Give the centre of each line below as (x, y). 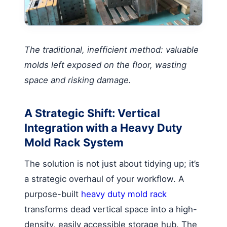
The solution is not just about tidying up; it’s (112, 164)
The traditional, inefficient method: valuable (111, 50)
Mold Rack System (74, 142)
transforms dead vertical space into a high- (111, 209)
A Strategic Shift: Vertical (92, 113)
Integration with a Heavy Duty (103, 128)
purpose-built (53, 194)
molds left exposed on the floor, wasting (105, 65)
